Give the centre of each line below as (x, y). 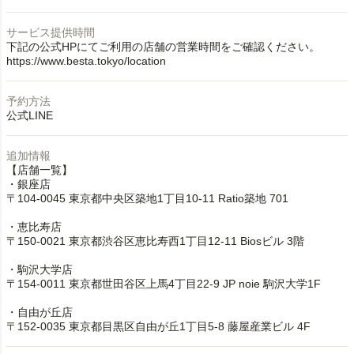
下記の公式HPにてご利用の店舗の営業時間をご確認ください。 (163, 47)
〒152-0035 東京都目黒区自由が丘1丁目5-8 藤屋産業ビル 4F (158, 326)
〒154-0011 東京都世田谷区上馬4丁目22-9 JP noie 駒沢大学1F (169, 284)
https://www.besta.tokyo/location (86, 61)
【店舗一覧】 (40, 170)
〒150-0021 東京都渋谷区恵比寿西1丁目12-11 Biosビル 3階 (155, 241)
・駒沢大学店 (40, 269)
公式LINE (30, 115)
